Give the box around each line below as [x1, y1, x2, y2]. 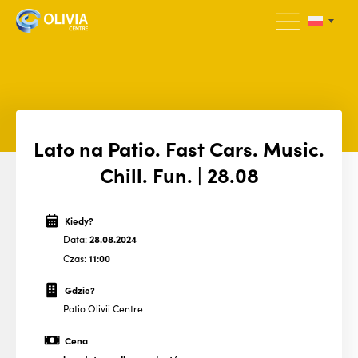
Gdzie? [64, 283, 95, 296]
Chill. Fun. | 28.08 [99, 160, 259, 189]
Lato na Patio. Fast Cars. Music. [34, 133, 324, 162]
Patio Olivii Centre [63, 301, 143, 316]
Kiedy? [64, 213, 93, 227]
